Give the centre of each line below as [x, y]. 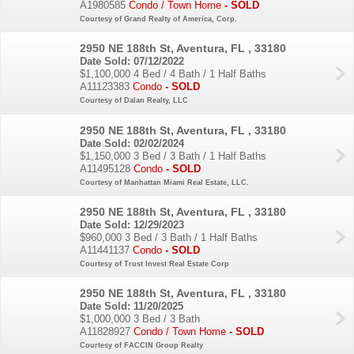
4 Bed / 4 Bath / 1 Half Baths [200, 74]
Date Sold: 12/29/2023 [132, 225]
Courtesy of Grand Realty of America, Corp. [158, 19]
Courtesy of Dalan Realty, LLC [134, 101]
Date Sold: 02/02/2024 [132, 143]
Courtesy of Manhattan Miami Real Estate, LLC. [164, 182]
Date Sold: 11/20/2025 [132, 307]
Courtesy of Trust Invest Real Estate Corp [154, 264]
